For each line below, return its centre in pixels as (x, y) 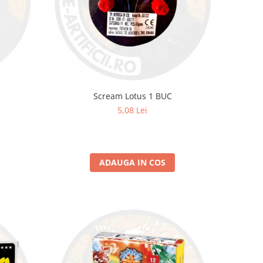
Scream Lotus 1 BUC (132, 96)
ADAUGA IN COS (133, 162)
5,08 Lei (133, 110)
